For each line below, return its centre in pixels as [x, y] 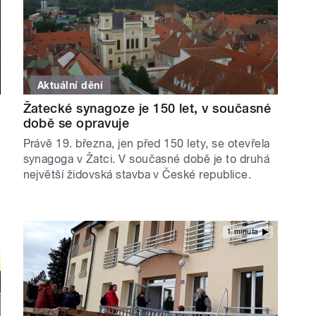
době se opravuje [76, 123]
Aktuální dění [71, 85]
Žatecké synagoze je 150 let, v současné [147, 108]
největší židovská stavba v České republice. [137, 174]
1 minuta [243, 232]
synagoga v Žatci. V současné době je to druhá [146, 159]
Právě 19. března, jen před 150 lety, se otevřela [146, 143]
